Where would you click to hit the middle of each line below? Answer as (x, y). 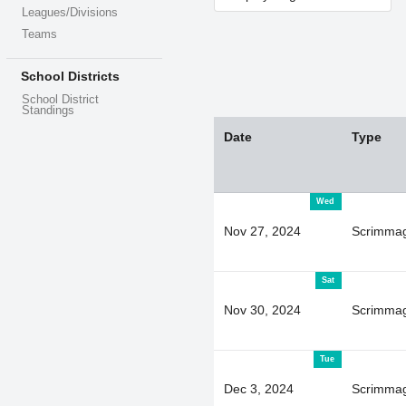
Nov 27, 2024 (262, 231)
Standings (48, 110)
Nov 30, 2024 (262, 309)
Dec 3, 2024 (258, 388)
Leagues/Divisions (70, 12)
